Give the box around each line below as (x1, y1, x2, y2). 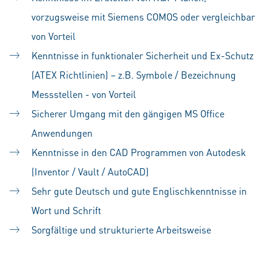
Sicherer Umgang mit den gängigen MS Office (31, 107, 224, 120)
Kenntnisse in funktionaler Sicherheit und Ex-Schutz (31, 49, 253, 62)
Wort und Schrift (31, 204, 101, 217)
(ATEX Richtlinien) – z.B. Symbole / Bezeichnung (31, 68, 236, 81)
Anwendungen (31, 126, 93, 139)
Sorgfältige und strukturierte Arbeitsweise (31, 223, 214, 236)
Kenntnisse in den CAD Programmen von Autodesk (31, 146, 246, 158)
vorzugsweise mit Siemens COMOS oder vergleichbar (31, 10, 255, 23)
